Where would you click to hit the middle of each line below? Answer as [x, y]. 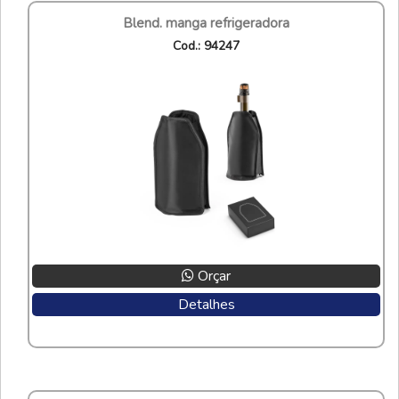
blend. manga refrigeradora [211, 23]
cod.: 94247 [210, 45]
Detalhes [206, 304]
